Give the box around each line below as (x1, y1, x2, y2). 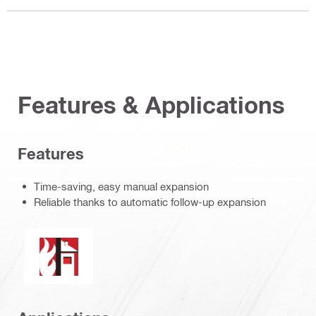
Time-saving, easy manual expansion (34, 180, 209, 193)
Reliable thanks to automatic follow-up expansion (34, 195, 266, 209)
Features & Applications (18, 90, 285, 119)
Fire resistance (58, 233, 128, 246)
